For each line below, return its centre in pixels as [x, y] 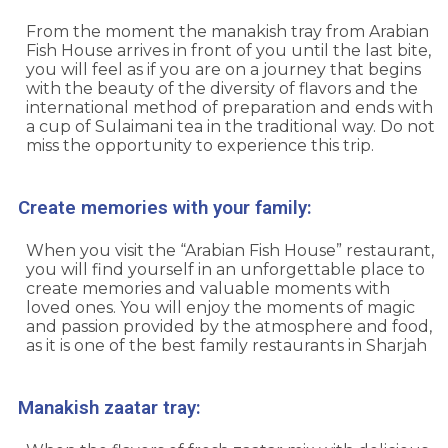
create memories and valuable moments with [208, 289]
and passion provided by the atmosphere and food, [229, 327]
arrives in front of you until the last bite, [272, 51]
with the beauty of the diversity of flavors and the [222, 89]
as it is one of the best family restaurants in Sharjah [226, 346]
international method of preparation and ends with [229, 108]
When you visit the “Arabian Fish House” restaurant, [230, 251]
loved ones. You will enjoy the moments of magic [220, 308]
